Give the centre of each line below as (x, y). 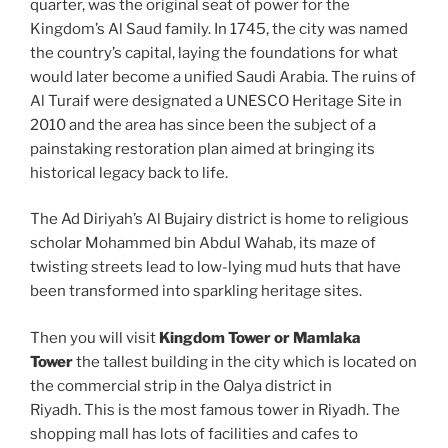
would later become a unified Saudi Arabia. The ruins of (223, 76)
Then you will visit (94, 337)
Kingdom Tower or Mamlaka (260, 337)
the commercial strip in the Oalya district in (181, 385)
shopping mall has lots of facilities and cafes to (194, 433)
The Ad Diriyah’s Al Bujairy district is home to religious (219, 219)
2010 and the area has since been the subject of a (203, 124)
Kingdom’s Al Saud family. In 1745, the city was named (219, 28)
